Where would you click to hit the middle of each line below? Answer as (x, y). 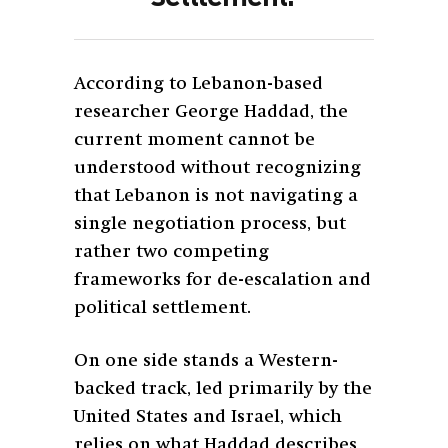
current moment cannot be (194, 139)
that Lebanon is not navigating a (216, 195)
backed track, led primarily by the (223, 388)
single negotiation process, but (210, 223)
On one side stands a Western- (206, 360)
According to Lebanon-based (198, 83)
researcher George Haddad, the (211, 111)
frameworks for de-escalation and (222, 279)
